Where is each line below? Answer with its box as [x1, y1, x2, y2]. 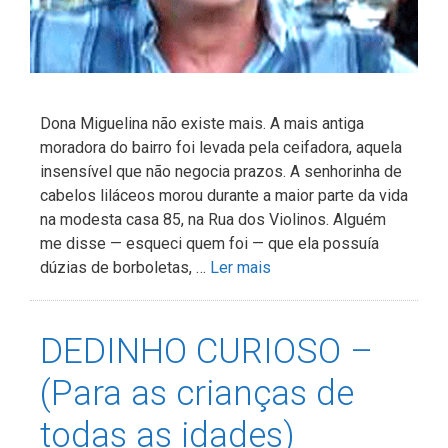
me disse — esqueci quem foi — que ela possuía [40, 234, 379, 254]
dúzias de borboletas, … [40, 258, 210, 278]
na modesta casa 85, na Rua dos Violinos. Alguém [40, 210, 386, 230]
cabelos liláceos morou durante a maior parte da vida [40, 186, 408, 206]
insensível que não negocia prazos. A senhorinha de [40, 162, 402, 182]
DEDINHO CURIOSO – [40, 331, 373, 373]
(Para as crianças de [40, 373, 354, 415]
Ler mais [210, 258, 271, 278]
